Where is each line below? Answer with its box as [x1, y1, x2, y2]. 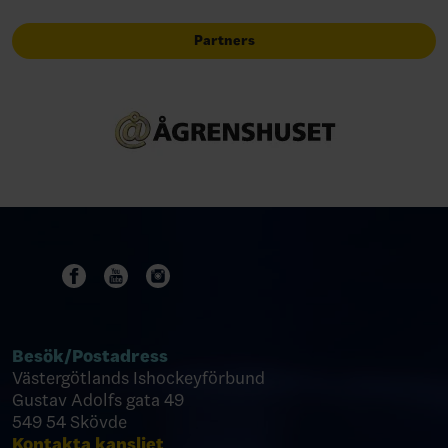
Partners [193, 32, 255, 49]
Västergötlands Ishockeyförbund [12, 367, 265, 389]
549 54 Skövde [12, 411, 127, 433]
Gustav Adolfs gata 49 [12, 389, 184, 411]
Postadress [72, 345, 172, 367]
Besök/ [12, 345, 72, 367]
